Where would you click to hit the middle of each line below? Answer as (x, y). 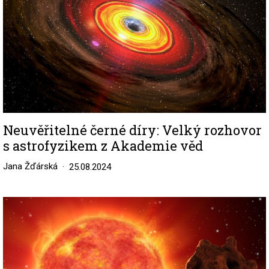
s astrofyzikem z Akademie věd (103, 146)
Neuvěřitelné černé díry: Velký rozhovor (132, 130)
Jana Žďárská (30, 167)
